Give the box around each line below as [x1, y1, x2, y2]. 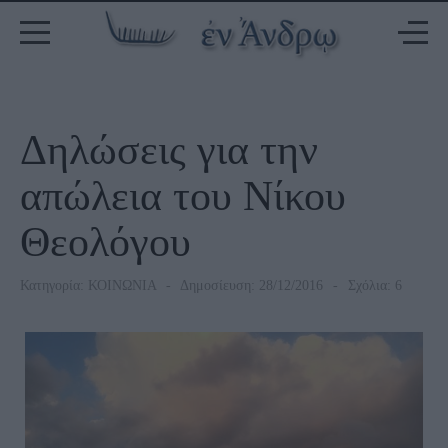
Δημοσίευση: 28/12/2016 [177, 278, 323, 293]
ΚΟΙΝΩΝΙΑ [88, 278, 156, 293]
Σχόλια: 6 [344, 278, 402, 293]
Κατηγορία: [20, 278, 88, 293]
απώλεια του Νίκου [20, 173, 346, 219]
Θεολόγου [20, 219, 191, 265]
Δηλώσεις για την [20, 127, 318, 173]
